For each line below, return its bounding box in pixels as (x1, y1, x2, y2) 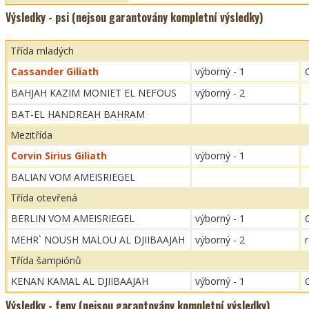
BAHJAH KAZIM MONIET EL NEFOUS (11, 86, 177, 99)
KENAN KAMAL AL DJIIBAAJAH (11, 275, 148, 288)
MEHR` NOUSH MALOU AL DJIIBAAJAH (11, 233, 185, 246)
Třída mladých (10, 44, 74, 57)
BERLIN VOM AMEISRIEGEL (11, 212, 134, 225)
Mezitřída (10, 128, 52, 141)
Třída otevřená (10, 191, 77, 204)
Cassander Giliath (11, 65, 99, 78)
